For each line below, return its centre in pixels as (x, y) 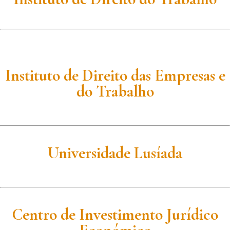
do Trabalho (115, 92)
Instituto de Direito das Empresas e (115, 76)
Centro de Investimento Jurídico (115, 214)
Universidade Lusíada (115, 153)
